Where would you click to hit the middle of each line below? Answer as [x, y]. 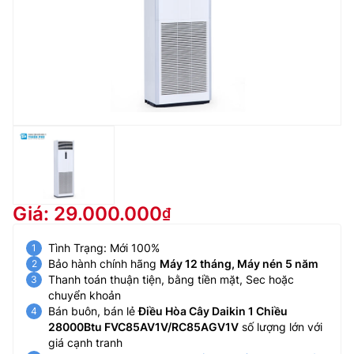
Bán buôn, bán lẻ [93, 311]
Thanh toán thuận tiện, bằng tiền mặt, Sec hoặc [171, 279]
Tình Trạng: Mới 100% [104, 247]
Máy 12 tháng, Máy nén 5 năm [239, 263]
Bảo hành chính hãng [104, 263]
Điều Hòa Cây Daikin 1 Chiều [213, 311]
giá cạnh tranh [85, 342]
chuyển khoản [85, 295]
